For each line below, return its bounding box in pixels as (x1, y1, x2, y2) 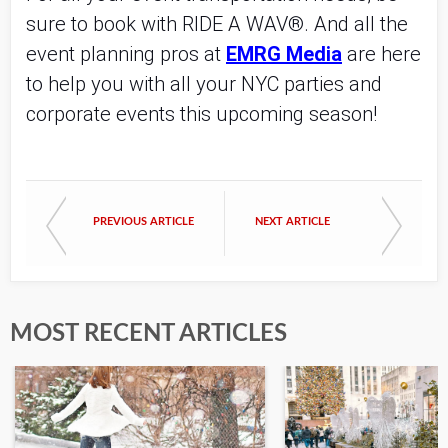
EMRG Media (226, 42, 342, 66)
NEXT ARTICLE (255, 216, 330, 227)
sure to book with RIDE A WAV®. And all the (26, 12, 408, 36)
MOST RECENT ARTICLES (10, 322, 287, 346)
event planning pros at (26, 42, 226, 66)
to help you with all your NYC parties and (26, 72, 382, 96)
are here (347, 42, 421, 66)
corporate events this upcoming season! (26, 102, 377, 126)
